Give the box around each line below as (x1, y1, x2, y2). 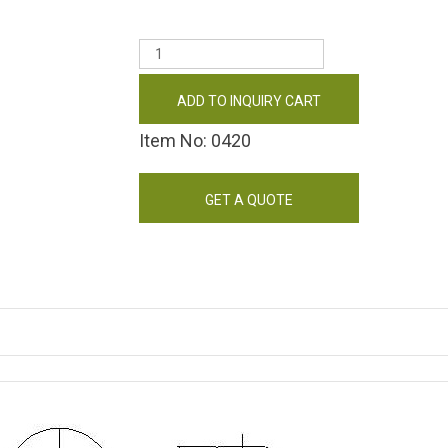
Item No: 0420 (139, 130, 251, 151)
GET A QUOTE (205, 192, 293, 208)
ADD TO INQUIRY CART (177, 93, 321, 109)
